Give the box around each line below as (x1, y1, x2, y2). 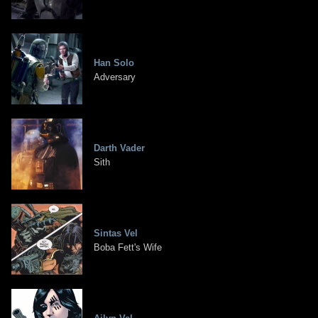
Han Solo (94, 57, 134, 69)
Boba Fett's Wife (94, 242, 162, 253)
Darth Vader (94, 143, 145, 154)
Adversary (94, 72, 136, 83)
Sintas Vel (94, 228, 138, 239)
